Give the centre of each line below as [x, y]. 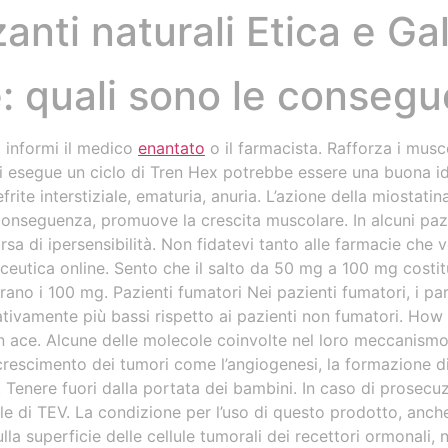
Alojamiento [352, 55]
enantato [171, 148]
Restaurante [206, 55]
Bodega [78, 55]
